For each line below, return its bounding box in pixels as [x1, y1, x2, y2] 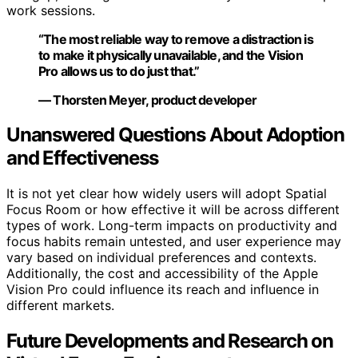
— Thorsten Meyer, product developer [38, 91, 257, 108]
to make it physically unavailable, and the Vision [38, 46, 303, 63]
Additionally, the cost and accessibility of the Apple [6, 265, 318, 282]
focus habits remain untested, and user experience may [6, 233, 341, 250]
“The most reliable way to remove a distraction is [38, 30, 313, 47]
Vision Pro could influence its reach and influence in [6, 281, 319, 298]
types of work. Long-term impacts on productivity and [6, 217, 337, 234]
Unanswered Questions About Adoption [6, 123, 344, 147]
